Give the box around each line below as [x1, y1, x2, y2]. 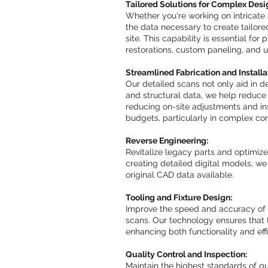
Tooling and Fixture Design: [126, 193, 232, 202]
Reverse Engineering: [126, 136, 208, 145]
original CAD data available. [126, 170, 234, 179]
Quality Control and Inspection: [126, 249, 247, 259]
